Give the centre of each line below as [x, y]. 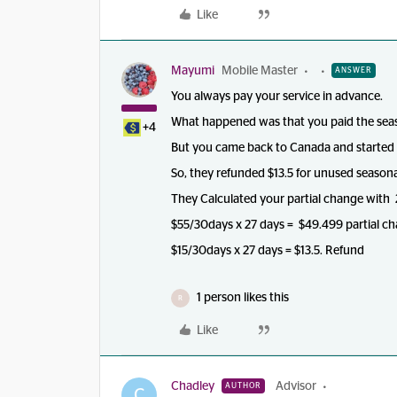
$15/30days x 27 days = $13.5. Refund [269, 251]
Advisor [296, 386]
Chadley [193, 386]
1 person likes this [243, 298]
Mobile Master [260, 71]
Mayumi [193, 71]
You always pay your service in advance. [277, 97]
